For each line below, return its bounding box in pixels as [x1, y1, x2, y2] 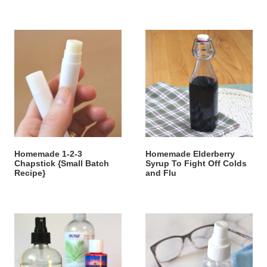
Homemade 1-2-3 [14, 149, 82, 159]
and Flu [145, 168, 176, 178]
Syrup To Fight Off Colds [145, 159, 247, 168]
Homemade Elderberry [145, 149, 235, 159]
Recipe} [14, 168, 45, 178]
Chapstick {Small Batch [14, 159, 109, 168]
